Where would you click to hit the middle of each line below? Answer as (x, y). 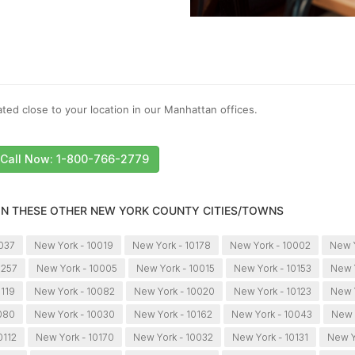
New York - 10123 (273, 292)
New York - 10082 (75, 292)
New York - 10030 (74, 315)
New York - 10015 (176, 269)
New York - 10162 (173, 315)
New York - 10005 (77, 269)
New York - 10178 (172, 246)
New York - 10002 (271, 246)
